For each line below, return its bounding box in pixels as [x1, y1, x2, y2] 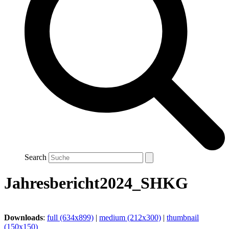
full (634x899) [47, 213, 94, 222]
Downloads [4, 213, 43, 222]
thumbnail [167, 213, 199, 222]
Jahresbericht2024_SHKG [4, 174, 188, 193]
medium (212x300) [99, 213, 161, 222]
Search [25, 152, 47, 162]
